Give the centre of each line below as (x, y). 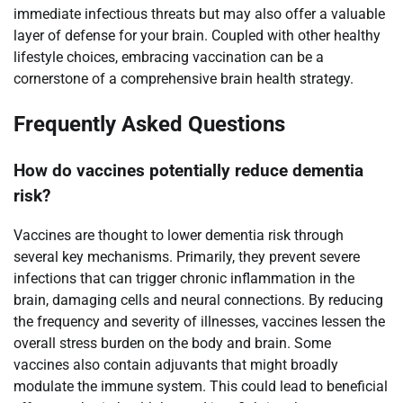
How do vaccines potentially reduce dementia (188, 170)
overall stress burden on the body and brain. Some (172, 344)
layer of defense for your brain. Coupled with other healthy (197, 35)
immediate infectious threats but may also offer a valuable (199, 13)
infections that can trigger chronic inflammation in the (184, 279)
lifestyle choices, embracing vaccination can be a (169, 57)
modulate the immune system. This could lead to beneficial (201, 387)
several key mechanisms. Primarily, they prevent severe (187, 257)
